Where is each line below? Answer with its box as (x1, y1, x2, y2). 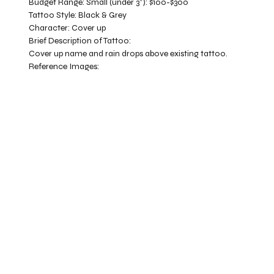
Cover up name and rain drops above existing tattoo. (29, 48, 228, 59)
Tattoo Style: (29, 10, 79, 21)
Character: (29, 23, 72, 34)
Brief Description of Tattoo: (29, 35, 133, 46)
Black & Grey (78, 10, 127, 21)
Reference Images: (29, 61, 102, 72)
